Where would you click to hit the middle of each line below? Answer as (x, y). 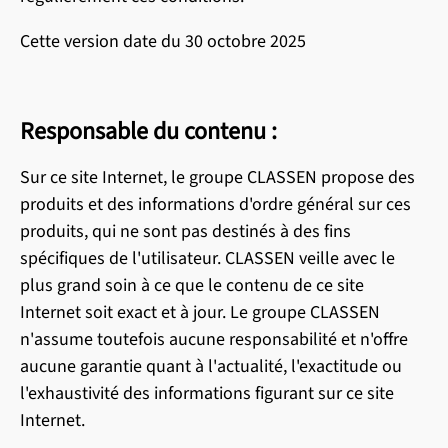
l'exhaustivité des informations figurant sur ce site (207, 393)
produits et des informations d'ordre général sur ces (215, 204)
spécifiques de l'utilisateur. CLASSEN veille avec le (207, 258)
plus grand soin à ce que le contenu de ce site (192, 285)
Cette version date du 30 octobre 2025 (163, 41)
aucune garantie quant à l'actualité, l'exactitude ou (211, 366)
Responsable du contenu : (148, 131)
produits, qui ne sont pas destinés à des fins (185, 231)
